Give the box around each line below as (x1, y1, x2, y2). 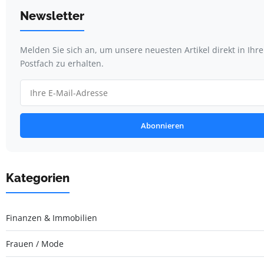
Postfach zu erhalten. (20, 57, 104, 69)
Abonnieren (140, 120, 184, 131)
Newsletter (20, 8, 84, 23)
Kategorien (6, 170, 70, 185)
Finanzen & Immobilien (6, 212, 97, 223)
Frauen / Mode (6, 237, 64, 249)
